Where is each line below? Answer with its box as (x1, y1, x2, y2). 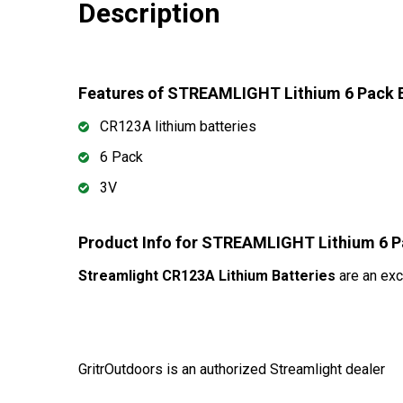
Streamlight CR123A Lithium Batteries (78, 267, 336, 285)
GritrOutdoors (78, 361, 163, 379)
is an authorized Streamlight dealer (163, 361, 385, 379)
